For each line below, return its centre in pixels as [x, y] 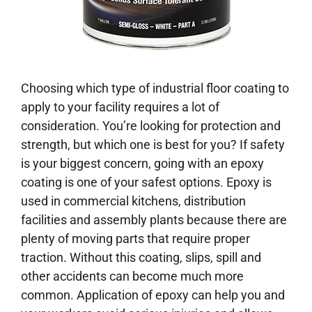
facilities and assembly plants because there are [154, 220]
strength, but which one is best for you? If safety [153, 145]
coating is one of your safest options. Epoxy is [146, 182]
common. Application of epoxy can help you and [153, 295]
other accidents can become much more [132, 276]
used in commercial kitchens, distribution [133, 201]
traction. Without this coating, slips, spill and [141, 258]
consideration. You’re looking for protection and [151, 126]
